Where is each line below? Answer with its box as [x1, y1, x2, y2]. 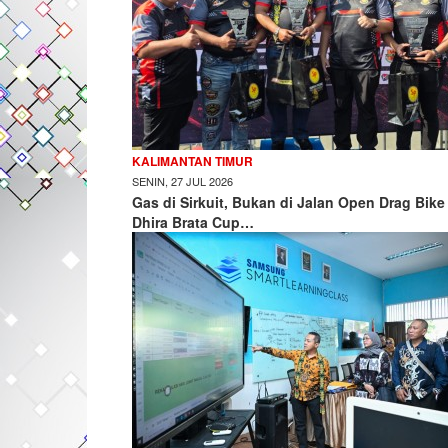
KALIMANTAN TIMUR [132, 152, 253, 170]
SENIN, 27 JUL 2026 [132, 173, 233, 189]
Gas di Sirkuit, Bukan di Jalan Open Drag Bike [132, 192, 445, 212]
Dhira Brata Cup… [132, 212, 254, 232]
